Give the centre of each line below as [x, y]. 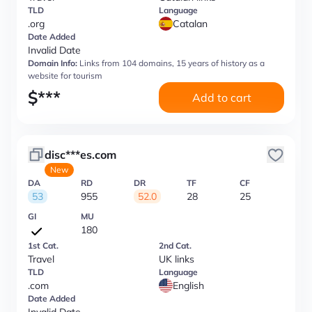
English [188, 286]
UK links [177, 259]
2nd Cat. [175, 245]
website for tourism [65, 76]
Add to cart [221, 97]
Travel [41, 259]
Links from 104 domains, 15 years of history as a [172, 63]
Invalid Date [54, 50]
